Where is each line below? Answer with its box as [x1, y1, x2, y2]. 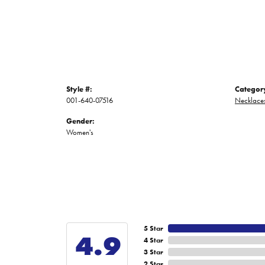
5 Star [144, 224, 163, 232]
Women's [66, 128, 93, 137]
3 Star [144, 247, 163, 256]
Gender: [66, 117, 95, 125]
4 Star [144, 235, 163, 244]
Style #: [66, 85, 92, 93]
